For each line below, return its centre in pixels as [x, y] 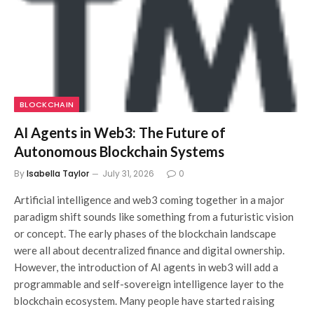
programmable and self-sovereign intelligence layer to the [149, 284]
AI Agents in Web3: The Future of [120, 133]
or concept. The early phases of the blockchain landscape [145, 234]
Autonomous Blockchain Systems [119, 152]
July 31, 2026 [128, 174]
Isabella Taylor [58, 174]
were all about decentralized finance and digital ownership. [149, 251]
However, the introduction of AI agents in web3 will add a [146, 267]
